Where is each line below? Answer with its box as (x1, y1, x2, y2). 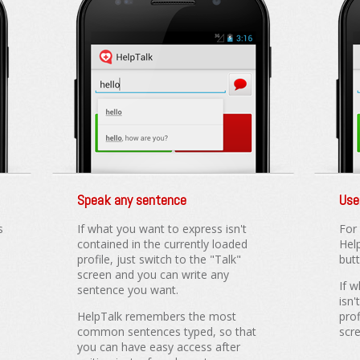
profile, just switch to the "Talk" (76, 251, 241, 267)
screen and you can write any (76, 266, 229, 282)
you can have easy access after (76, 338, 240, 354)
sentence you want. (76, 281, 178, 297)
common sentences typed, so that (76, 323, 256, 339)
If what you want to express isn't (76, 220, 247, 236)
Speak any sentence (76, 190, 186, 209)
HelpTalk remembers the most (76, 308, 236, 324)
